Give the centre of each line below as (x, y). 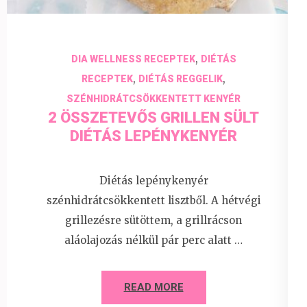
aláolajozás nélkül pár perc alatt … (153, 241)
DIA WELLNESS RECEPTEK (133, 59)
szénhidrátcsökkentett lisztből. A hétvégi (153, 201)
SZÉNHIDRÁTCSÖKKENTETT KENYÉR (153, 98)
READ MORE (153, 287)
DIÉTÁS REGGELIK (181, 78)
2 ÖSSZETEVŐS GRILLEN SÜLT (153, 117)
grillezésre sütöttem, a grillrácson (153, 221)
